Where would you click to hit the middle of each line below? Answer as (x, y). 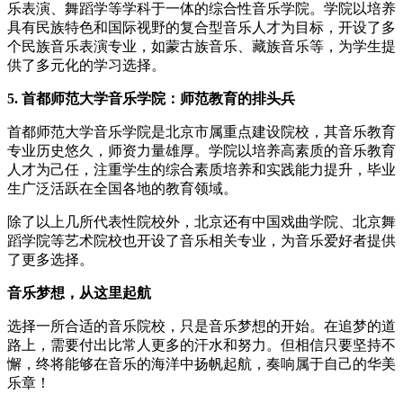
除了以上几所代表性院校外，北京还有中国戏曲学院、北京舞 (201, 221)
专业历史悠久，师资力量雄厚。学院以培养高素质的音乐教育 (201, 150)
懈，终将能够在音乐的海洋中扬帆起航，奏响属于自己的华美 (201, 363)
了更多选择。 (50, 259)
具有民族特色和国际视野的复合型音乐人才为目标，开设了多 (201, 27)
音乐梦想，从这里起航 (79, 292)
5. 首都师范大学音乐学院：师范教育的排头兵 (151, 98)
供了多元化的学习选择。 (86, 65)
